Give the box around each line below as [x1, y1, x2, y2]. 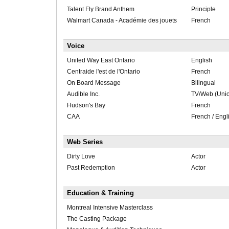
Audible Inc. [66, 90, 100, 98]
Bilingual [191, 79, 216, 87]
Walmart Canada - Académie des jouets [66, 17, 177, 25]
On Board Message [66, 79, 121, 87]
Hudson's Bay [66, 102, 105, 109]
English [191, 57, 212, 64]
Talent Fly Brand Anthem [66, 6, 134, 13]
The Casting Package [66, 215, 127, 223]
